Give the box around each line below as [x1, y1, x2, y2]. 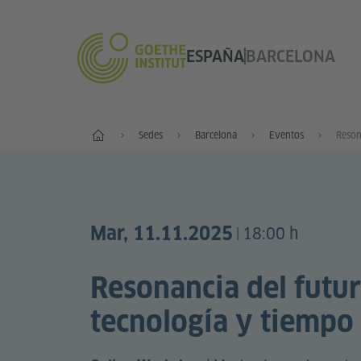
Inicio [89, 127, 113, 139]
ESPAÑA [185, 46, 244, 66]
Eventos [269, 129, 304, 141]
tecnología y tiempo [90, 304, 354, 338]
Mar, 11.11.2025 [90, 222, 233, 246]
